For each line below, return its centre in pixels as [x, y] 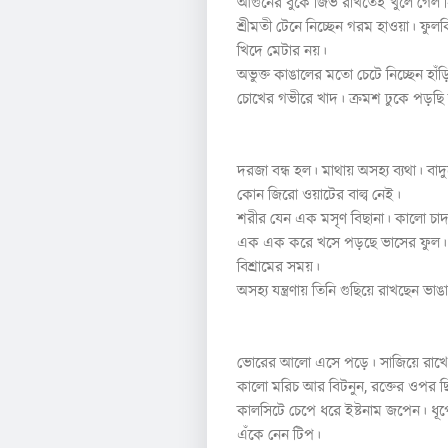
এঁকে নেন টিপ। [281, 435]
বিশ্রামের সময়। [280, 267]
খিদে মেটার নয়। [284, 51]
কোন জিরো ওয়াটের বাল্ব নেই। [319, 195]
